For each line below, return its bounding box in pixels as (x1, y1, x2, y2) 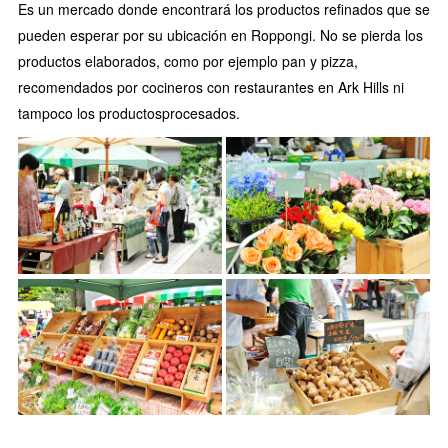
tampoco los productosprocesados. (18, 103, 240, 124)
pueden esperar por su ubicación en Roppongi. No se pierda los (18, 25, 423, 46)
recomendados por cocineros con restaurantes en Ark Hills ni (18, 77, 404, 98)
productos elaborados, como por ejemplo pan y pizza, (18, 51, 358, 72)
